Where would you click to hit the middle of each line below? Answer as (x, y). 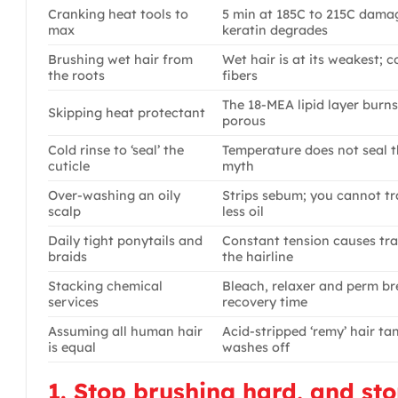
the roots (76, 75)
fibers (240, 75)
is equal (72, 347)
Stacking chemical (105, 286)
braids (68, 256)
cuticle (69, 166)
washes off (256, 347)
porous (244, 120)
